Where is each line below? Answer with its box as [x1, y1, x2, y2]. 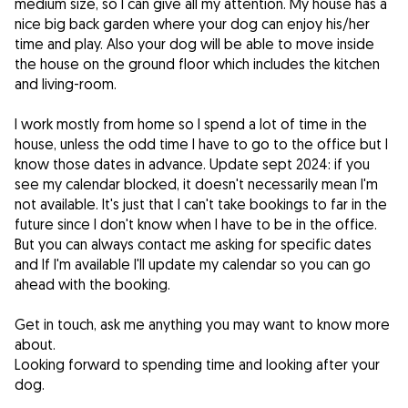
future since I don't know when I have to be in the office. [15, 215, 377, 234]
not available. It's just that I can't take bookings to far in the [15, 195, 387, 214]
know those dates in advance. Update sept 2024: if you [15, 155, 370, 174]
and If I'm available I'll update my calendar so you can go [15, 255, 371, 274]
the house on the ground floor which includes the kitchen [15, 55, 380, 74]
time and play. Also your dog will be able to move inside [15, 35, 374, 54]
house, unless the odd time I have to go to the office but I [15, 135, 388, 154]
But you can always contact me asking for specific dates [15, 235, 372, 254]
